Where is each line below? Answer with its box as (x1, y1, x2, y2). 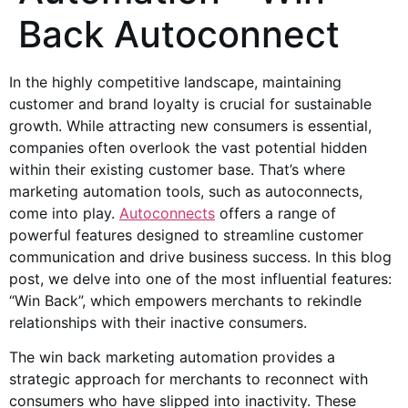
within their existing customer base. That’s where (9, 160, 345, 178)
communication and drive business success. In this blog (9, 248, 392, 266)
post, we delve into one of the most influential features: (9, 270, 392, 288)
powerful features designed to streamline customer (9, 226, 363, 244)
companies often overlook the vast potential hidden (9, 138, 367, 157)
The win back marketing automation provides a (9, 348, 335, 367)
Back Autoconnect (18, 12, 340, 56)
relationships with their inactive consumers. (9, 313, 307, 331)
